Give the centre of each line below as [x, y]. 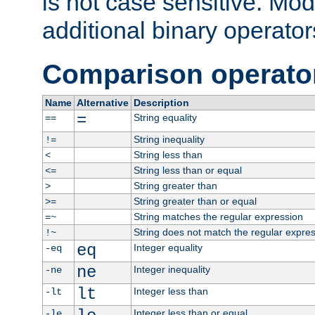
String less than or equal [187, 171]
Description [161, 103]
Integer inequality [172, 270]
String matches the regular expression [218, 217]
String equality [165, 118]
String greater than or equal [195, 201]
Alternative [102, 103]
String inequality [169, 140]
